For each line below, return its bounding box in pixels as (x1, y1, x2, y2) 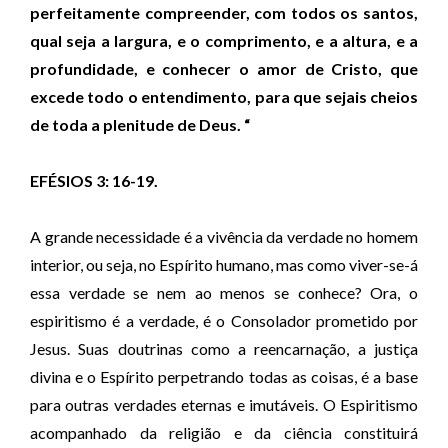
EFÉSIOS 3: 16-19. (30, 171, 158, 190)
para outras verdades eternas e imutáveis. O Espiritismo (30, 395, 418, 414)
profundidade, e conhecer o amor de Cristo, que (30, 59, 418, 78)
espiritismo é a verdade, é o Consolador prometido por (30, 311, 418, 330)
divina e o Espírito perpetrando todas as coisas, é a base (30, 367, 418, 386)
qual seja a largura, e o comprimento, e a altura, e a (30, 31, 418, 50)
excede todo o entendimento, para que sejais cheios (30, 87, 418, 106)
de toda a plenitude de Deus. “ (30, 115, 250, 134)
